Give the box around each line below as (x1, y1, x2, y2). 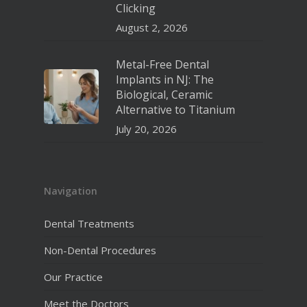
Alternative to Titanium (116, 102, 235, 118)
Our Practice (44, 270, 103, 284)
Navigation (44, 184, 97, 198)
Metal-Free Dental (116, 57, 209, 73)
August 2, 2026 (116, 21, 188, 35)
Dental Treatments (44, 217, 134, 231)
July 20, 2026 (116, 122, 177, 136)
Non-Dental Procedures (44, 243, 156, 258)
